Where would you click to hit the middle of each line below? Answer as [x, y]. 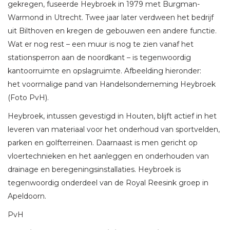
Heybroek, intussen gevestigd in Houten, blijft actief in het [112, 116]
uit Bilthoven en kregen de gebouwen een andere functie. [112, 31]
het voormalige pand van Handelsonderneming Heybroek [112, 84]
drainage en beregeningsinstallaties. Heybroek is [94, 169]
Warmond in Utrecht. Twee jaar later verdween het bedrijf [111, 17]
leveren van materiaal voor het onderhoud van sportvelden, [114, 129]
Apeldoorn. [27, 196]
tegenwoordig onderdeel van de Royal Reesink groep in [108, 183]
